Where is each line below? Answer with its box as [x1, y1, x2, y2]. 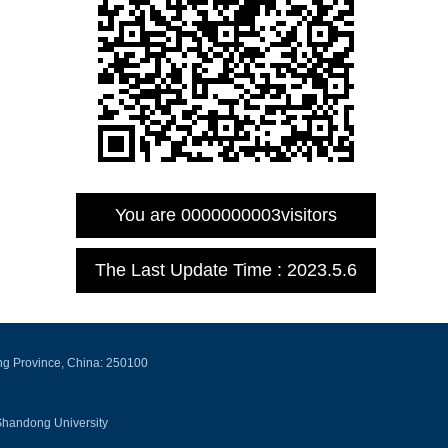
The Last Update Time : [95, 260, 287, 280]
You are [115, 205, 181, 225]
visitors [281, 205, 337, 225]
